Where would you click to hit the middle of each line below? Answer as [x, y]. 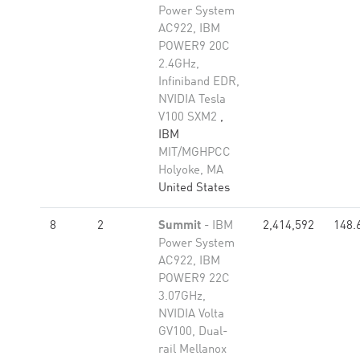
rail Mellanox [192, 350]
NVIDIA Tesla [192, 100]
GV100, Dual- [193, 332]
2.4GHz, [179, 65]
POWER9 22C [194, 279]
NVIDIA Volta [191, 315]
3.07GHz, [182, 297]
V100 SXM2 [189, 118]
